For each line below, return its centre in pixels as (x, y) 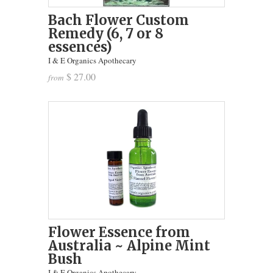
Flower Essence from (119, 232)
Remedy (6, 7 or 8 (106, 33)
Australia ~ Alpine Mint (129, 245)
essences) (80, 47)
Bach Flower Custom (119, 20)
